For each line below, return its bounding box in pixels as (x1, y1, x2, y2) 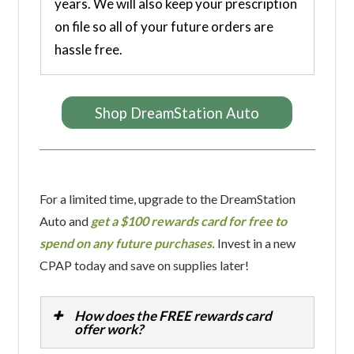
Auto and (39, 213, 91, 229)
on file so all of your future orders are (54, 17, 273, 35)
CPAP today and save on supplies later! (39, 258, 249, 273)
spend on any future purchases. (39, 235, 215, 251)
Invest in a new (214, 235, 296, 251)
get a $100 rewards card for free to (90, 213, 287, 229)
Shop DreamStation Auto (94, 104, 259, 122)
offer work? (73, 321, 143, 338)
